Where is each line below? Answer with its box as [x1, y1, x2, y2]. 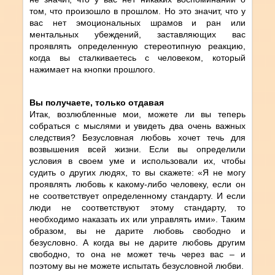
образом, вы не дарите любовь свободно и [29, 225, 246, 236]
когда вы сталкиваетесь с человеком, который [29, 52, 246, 63]
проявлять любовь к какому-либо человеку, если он [29, 179, 246, 189]
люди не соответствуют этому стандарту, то [29, 202, 246, 212]
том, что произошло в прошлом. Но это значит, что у [29, 6, 246, 16]
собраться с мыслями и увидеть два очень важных [29, 120, 246, 131]
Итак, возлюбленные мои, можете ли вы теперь [29, 109, 246, 119]
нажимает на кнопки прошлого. [29, 64, 156, 74]
